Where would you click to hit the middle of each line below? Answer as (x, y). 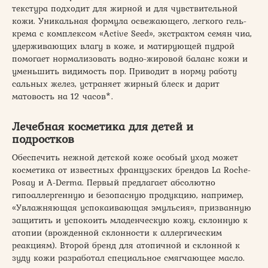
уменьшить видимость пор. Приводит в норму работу (124, 71)
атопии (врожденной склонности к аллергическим (117, 232)
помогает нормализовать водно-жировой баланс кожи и (130, 58)
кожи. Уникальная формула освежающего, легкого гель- (129, 21)
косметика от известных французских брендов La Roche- (131, 170)
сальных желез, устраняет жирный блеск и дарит (116, 83)
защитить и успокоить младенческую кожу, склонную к (130, 220)
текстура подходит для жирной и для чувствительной (125, 8)
